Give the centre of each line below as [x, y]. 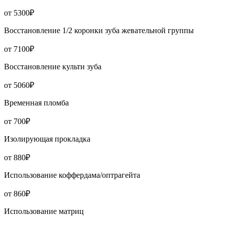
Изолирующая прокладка [47, 139]
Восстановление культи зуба [53, 67]
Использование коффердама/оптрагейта [72, 175]
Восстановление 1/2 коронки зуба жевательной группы [99, 31]
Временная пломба [36, 103]
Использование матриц [44, 211]
